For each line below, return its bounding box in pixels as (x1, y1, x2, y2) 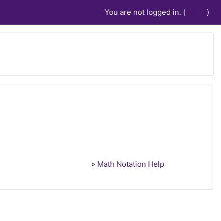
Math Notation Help (97, 159, 165, 169)
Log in (185, 7, 207, 17)
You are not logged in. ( (105, 7, 185, 17)
